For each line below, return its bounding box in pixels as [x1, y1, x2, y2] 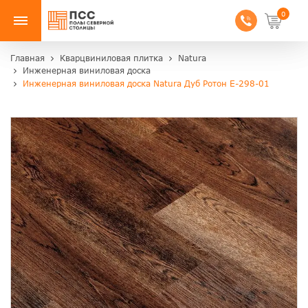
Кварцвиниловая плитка [60, 53, 163, 64]
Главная [10, 53, 45, 64]
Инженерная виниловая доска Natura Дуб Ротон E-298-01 [23, 78, 269, 89]
